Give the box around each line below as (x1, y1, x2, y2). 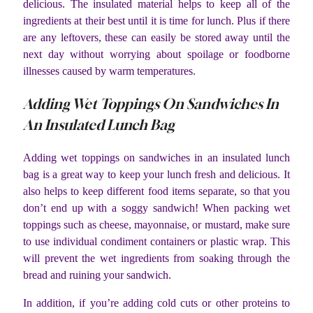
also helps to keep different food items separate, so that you (23, 185, 290, 198)
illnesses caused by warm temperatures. (23, 65, 196, 78)
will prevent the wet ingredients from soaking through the (23, 252, 290, 265)
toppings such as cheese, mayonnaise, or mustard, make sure (23, 219, 290, 231)
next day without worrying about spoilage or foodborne (23, 48, 290, 61)
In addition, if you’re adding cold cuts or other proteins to (23, 297, 290, 310)
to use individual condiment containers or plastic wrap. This (23, 235, 290, 248)
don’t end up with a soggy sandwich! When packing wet (23, 202, 290, 214)
